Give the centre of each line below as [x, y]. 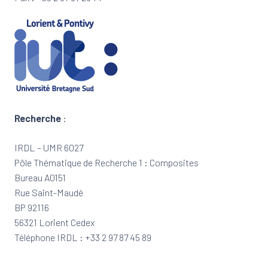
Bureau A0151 [40, 177]
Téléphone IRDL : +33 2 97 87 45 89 [83, 237]
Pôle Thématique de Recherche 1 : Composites [106, 162]
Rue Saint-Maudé [49, 192]
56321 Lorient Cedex [54, 222]
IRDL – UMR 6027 [49, 147]
